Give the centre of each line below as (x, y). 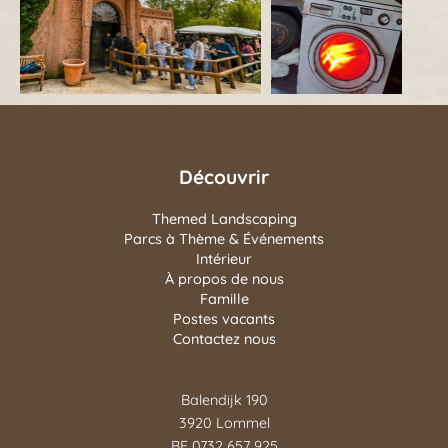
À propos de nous (224, 278)
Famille (224, 298)
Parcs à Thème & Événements (224, 238)
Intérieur (224, 258)
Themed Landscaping (224, 218)
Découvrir (224, 176)
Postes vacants (224, 318)
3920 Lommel (224, 422)
